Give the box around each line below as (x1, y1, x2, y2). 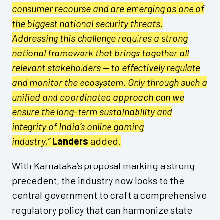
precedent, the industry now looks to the (12, 174, 184, 186)
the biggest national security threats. (12, 17, 163, 29)
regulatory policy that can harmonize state (12, 203, 192, 216)
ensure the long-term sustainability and (12, 105, 172, 117)
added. (88, 135, 121, 147)
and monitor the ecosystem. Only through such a (12, 76, 207, 88)
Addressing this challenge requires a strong (12, 31, 188, 44)
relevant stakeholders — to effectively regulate (12, 61, 200, 73)
